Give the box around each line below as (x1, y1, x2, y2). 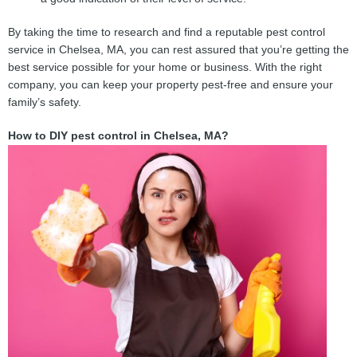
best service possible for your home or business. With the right (8, 61, 322, 74)
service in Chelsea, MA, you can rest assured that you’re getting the (8, 44, 349, 57)
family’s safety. (8, 96, 81, 109)
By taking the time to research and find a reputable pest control (8, 26, 325, 39)
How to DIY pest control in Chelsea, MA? (8, 130, 229, 143)
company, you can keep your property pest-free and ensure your (8, 79, 333, 92)
